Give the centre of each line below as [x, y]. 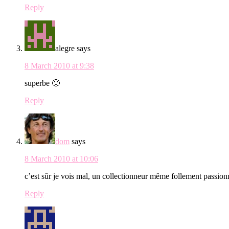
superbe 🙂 [42, 83]
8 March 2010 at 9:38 [59, 66]
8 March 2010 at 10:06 [61, 159]
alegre [65, 49]
